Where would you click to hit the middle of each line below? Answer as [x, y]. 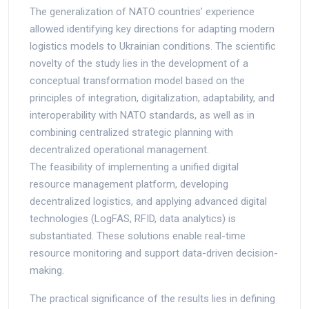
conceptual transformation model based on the [137, 80]
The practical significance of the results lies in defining [152, 298]
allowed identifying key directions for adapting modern [152, 29]
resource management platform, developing [129, 184]
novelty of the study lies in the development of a [139, 63]
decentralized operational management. [119, 149]
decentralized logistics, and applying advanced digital [148, 201]
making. [47, 270]
